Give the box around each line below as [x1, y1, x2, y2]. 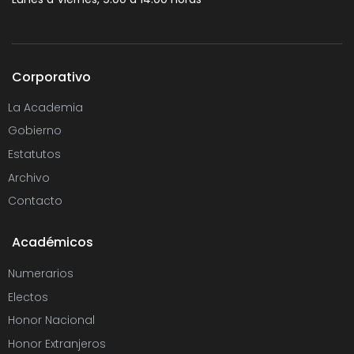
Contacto [8, 193, 62, 209]
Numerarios [8, 265, 73, 282]
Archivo [8, 169, 50, 186]
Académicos [12, 233, 93, 252]
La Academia [8, 99, 83, 115]
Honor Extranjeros [8, 335, 106, 352]
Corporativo [12, 67, 91, 86]
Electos [8, 288, 48, 305]
